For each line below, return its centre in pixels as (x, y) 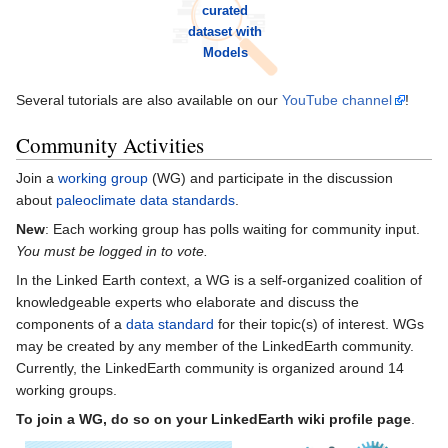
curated (225, 10)
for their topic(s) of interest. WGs (319, 323)
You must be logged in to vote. (112, 250)
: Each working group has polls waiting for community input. (232, 228)
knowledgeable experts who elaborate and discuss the (187, 301)
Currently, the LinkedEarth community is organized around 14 (210, 367)
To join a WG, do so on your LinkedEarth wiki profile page (213, 418)
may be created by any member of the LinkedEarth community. (215, 345)
